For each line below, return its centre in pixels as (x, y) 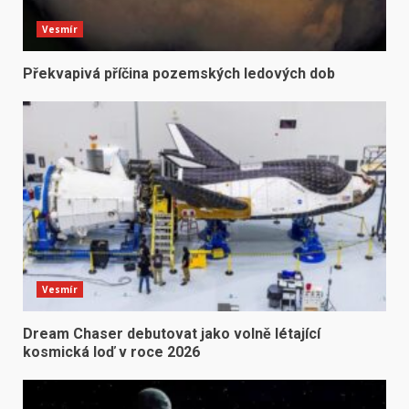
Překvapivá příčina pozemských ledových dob (179, 74)
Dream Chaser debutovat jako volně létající (172, 334)
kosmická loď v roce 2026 (111, 352)
